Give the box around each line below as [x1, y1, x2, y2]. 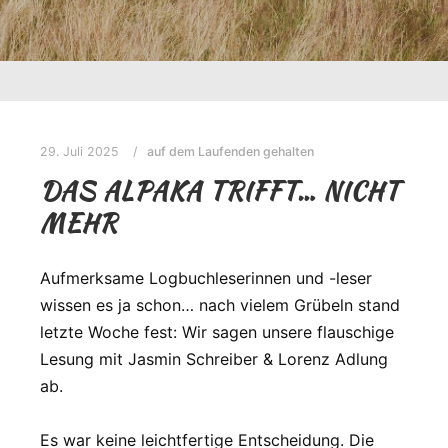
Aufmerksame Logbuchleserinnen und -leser [40, 267, 372, 288]
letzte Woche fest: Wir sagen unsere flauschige [40, 321, 394, 342]
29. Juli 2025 [40, 144, 119, 159]
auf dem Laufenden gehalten [147, 144, 314, 159]
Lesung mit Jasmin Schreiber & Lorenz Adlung [40, 348, 388, 369]
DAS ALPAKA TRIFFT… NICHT [40, 172, 400, 209]
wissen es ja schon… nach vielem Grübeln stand [40, 294, 400, 315]
